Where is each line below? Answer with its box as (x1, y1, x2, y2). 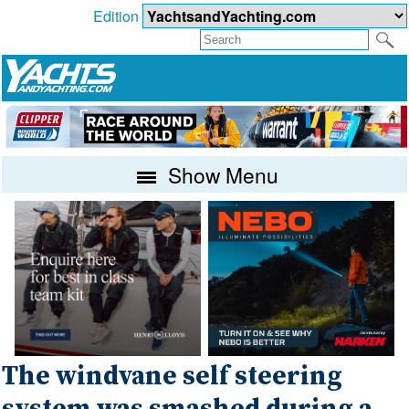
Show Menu (163, 159, 279, 189)
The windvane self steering (2, 360, 343, 393)
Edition (92, 5, 142, 27)
